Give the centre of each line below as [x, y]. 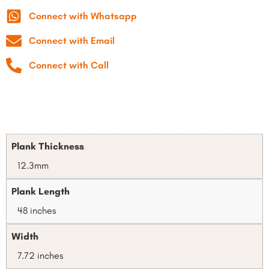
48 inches [37, 211]
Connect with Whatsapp [83, 16]
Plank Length [41, 192]
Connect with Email [71, 41]
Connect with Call [68, 65]
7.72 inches [40, 256]
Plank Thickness [48, 147]
